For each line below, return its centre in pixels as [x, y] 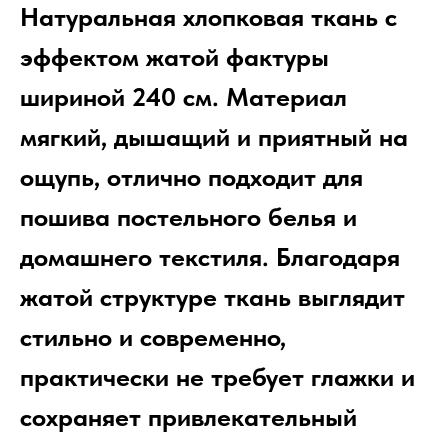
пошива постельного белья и [188, 217]
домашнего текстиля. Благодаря [210, 257]
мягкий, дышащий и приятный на [214, 137]
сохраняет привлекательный [188, 417]
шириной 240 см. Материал [183, 97]
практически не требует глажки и [217, 377]
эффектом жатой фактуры [174, 57]
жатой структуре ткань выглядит [212, 297]
